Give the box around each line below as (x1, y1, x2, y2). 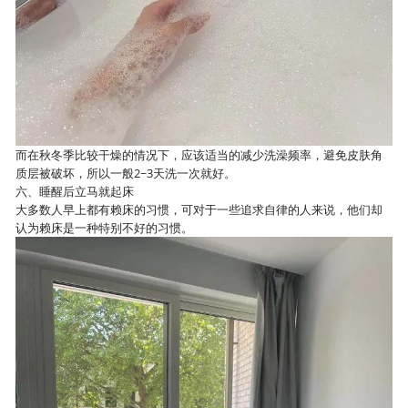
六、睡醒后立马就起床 (15, 183, 135, 200)
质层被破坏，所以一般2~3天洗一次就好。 (15, 165, 237, 182)
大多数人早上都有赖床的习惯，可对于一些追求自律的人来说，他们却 (15, 201, 383, 219)
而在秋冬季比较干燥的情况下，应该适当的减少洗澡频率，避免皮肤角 (15, 147, 383, 164)
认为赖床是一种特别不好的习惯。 (15, 219, 194, 237)
